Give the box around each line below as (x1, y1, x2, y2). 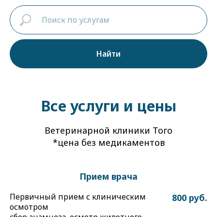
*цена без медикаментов (52, 137, 165, 148)
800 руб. (172, 192, 207, 203)
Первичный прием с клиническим (10, 191, 146, 202)
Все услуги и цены (41, 96, 176, 116)
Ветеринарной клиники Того (45, 124, 172, 136)
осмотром (10, 201, 48, 212)
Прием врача (79, 170, 138, 182)
